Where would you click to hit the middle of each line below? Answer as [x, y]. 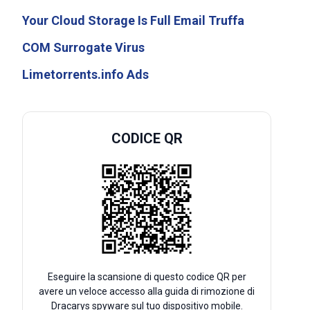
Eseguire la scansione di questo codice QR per [147, 277]
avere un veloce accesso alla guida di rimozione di [147, 291]
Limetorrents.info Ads [85, 74]
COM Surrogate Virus [83, 47]
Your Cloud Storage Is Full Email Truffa [133, 20]
